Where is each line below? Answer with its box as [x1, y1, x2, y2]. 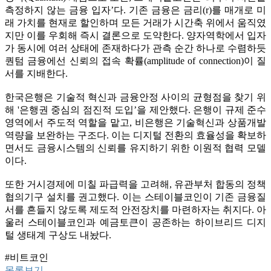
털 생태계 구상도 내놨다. [5, 229, 111, 240]
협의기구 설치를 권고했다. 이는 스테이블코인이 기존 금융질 [5, 191, 266, 202]
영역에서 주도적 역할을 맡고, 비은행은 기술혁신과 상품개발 [5, 117, 266, 128]
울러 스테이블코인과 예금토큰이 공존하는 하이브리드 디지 [5, 217, 266, 227]
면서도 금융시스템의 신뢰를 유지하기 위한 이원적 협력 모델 [5, 142, 266, 153]
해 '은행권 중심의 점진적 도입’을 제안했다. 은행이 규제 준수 [5, 104, 266, 115]
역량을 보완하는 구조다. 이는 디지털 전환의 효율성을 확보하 [5, 129, 266, 140]
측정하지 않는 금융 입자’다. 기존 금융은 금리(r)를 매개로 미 [5, 4, 266, 15]
